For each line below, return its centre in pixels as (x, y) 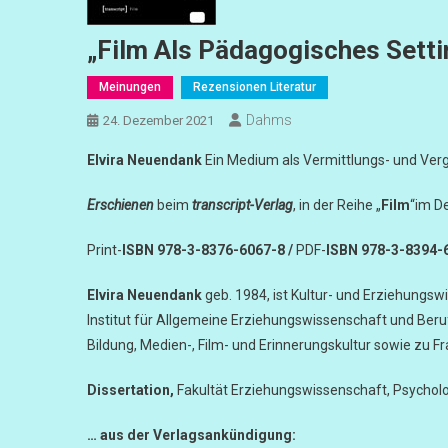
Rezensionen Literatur (254, 87)
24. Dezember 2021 (158, 120)
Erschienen (120, 205)
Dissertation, (130, 390)
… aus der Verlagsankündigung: (191, 435)
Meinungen (130, 87)
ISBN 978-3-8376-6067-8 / (209, 250)
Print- (104, 250)
